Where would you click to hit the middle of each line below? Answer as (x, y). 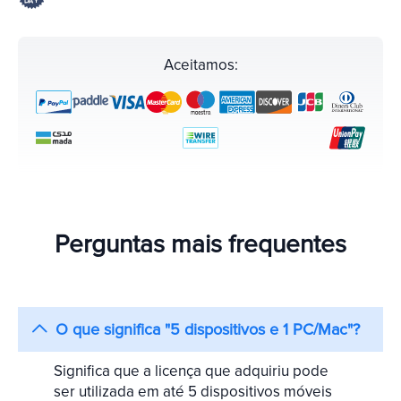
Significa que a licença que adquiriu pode (191, 371)
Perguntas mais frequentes (200, 244)
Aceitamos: (200, 64)
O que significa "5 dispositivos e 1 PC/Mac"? (208, 329)
